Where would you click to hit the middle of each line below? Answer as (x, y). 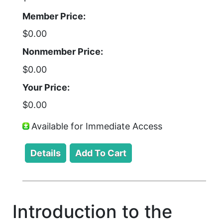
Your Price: (46, 87)
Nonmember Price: (63, 52)
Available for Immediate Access (97, 126)
